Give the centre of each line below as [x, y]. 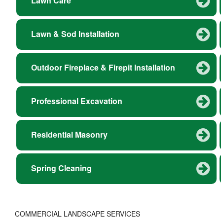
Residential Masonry [69, 135]
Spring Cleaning [61, 168]
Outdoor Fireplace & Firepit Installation [103, 68]
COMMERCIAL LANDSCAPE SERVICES [77, 214]
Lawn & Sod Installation [75, 34]
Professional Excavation [77, 101]
